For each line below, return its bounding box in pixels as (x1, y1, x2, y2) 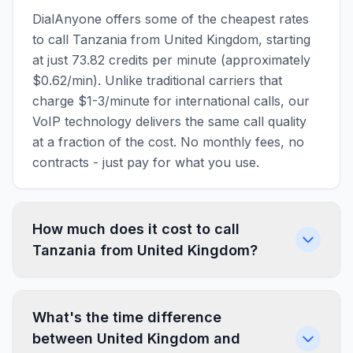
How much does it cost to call (32, 221, 240, 237)
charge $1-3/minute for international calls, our (32, 93, 310, 109)
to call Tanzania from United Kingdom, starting (32, 32, 310, 47)
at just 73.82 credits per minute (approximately (32, 52, 310, 68)
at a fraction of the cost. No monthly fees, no (32, 134, 304, 150)
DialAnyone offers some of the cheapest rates (32, 11, 309, 27)
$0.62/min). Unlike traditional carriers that (32, 72, 282, 88)
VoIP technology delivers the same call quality (32, 113, 307, 129)
